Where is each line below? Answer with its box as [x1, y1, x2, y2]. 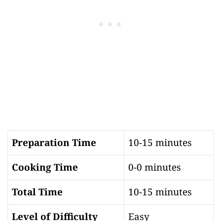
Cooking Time [12, 160, 78, 174]
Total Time [12, 185, 63, 198]
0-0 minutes [128, 160, 181, 174]
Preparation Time [12, 136, 96, 149]
